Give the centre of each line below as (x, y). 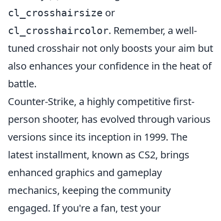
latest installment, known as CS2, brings (99, 155)
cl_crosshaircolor (58, 31)
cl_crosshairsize (55, 13)
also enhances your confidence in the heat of (110, 66)
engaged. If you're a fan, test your (84, 208)
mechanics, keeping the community (89, 190)
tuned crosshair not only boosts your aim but (110, 48)
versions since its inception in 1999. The (98, 137)
